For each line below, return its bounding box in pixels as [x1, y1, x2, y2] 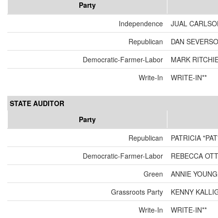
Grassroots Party [111, 187, 163, 197]
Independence [119, 18, 163, 29]
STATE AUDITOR [10, 98, 64, 109]
